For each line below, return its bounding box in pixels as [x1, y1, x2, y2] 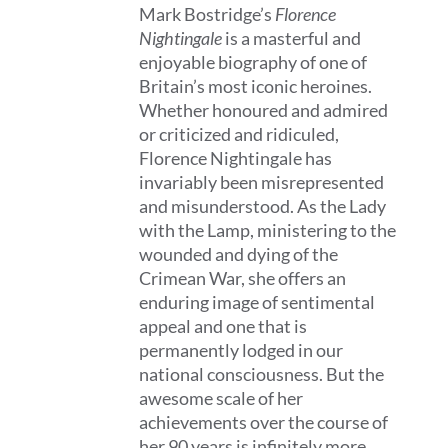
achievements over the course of [139, 411, 389, 433]
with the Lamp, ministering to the [139, 219, 397, 241]
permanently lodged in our [139, 339, 344, 361]
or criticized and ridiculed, [139, 123, 340, 145]
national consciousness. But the [139, 363, 385, 385]
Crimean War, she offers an [139, 267, 347, 289]
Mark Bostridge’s [139, 3, 276, 25]
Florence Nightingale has [139, 147, 333, 169]
